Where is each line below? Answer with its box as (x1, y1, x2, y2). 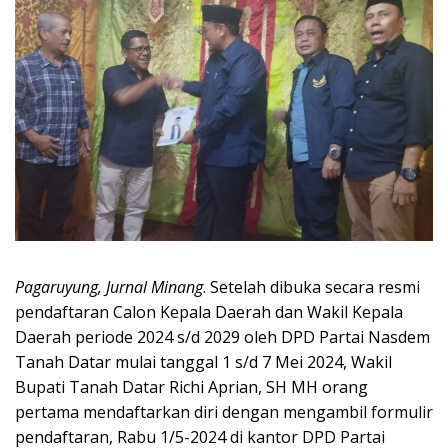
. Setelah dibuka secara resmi (203, 276, 420, 299)
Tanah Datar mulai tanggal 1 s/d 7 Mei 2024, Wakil (15, 351, 392, 374)
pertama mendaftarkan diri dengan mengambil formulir (15, 401, 433, 424)
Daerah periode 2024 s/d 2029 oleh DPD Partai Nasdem (15, 326, 430, 349)
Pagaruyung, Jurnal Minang (15, 276, 203, 299)
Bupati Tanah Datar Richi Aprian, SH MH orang (15, 376, 368, 399)
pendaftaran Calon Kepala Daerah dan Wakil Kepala (15, 301, 403, 324)
